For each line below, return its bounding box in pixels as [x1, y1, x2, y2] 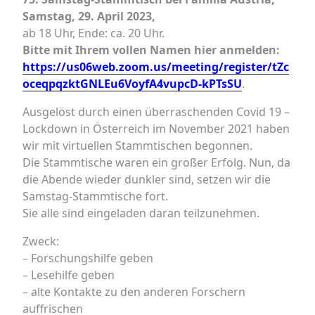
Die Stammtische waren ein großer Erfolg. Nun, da [22, 155, 290, 170]
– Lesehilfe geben [22, 267, 115, 283]
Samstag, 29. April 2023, [22, 8, 155, 24]
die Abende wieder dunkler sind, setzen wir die [22, 172, 271, 187]
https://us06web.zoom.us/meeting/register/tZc [22, 59, 289, 75]
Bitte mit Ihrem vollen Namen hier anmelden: [22, 42, 280, 58]
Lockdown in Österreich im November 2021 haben [22, 121, 290, 136]
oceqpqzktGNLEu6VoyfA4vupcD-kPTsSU [22, 76, 242, 91]
